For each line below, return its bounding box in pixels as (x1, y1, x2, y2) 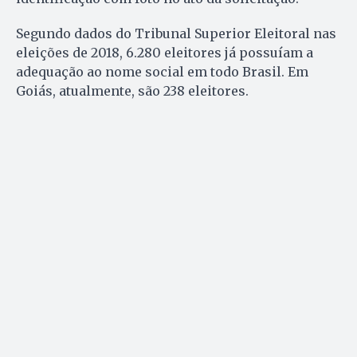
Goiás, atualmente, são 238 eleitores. (16, 83, 249, 100)
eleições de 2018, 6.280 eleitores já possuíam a (16, 45, 313, 61)
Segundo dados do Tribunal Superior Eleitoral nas (16, 25, 336, 42)
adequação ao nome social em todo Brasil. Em (16, 64, 308, 80)
